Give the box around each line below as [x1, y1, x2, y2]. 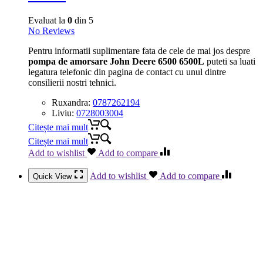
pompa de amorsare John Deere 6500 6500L [28, 56, 204, 67]
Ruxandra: [52, 97, 93, 108]
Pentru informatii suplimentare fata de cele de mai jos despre [28, 46, 250, 56]
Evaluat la [28, 15, 68, 26]
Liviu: [52, 108, 76, 119]
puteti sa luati [204, 56, 255, 67]
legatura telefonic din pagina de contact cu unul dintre [28, 67, 226, 77]
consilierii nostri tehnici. [28, 77, 116, 88]
